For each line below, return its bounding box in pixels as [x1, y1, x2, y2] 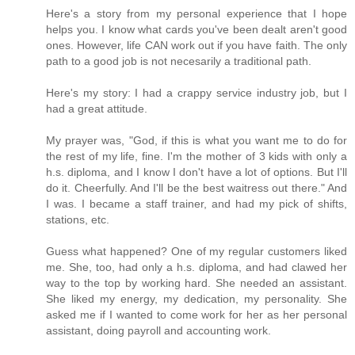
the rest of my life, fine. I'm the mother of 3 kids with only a [46, 150, 347, 163]
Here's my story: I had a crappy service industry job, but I [46, 86, 347, 100]
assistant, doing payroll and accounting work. [46, 324, 271, 338]
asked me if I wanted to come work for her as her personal [46, 308, 347, 322]
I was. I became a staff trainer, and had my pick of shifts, [46, 197, 347, 211]
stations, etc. [46, 213, 109, 227]
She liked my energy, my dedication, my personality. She [46, 292, 347, 306]
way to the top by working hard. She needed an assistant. [46, 277, 347, 290]
